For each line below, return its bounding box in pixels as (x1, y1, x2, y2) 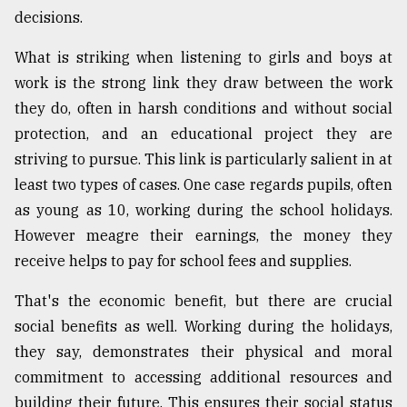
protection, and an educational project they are (15, 124, 392, 144)
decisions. (15, 8, 83, 27)
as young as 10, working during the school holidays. (15, 201, 392, 220)
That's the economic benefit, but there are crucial (15, 292, 392, 311)
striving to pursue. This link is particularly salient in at (15, 150, 392, 169)
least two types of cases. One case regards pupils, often (15, 175, 392, 194)
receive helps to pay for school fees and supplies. (15, 252, 352, 271)
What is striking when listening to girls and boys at (15, 48, 392, 67)
